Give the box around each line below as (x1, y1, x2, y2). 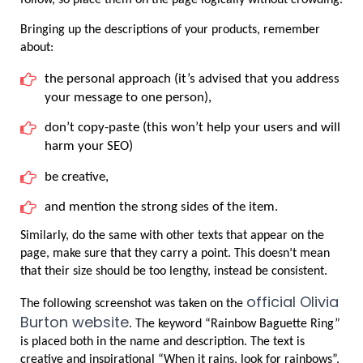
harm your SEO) (45, 139, 133, 154)
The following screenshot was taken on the (20, 297, 246, 311)
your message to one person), (45, 90, 211, 105)
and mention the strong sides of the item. (45, 199, 278, 214)
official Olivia (246, 292, 339, 313)
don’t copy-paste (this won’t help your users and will (45, 121, 340, 135)
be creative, (45, 169, 109, 184)
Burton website (20, 312, 129, 333)
